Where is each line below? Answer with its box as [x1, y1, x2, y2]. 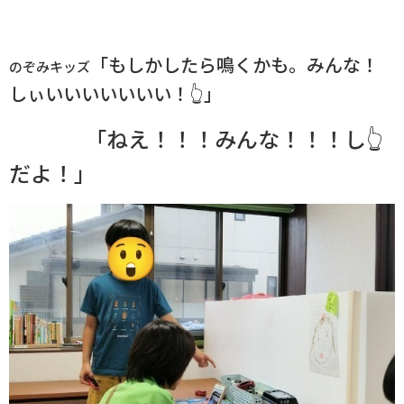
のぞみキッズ [9, 56, 90, 76]
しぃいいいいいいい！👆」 [9, 79, 222, 106]
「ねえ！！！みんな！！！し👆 [63, 122, 383, 154]
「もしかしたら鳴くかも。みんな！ [90, 50, 379, 78]
